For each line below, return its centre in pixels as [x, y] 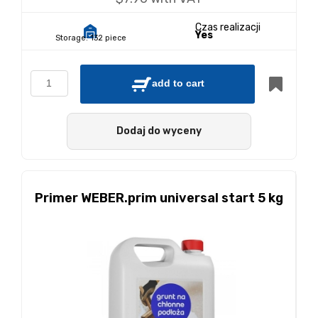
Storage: [71, 38]
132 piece [108, 38]
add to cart [178, 83]
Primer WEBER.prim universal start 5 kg [159, 198]
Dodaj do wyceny [159, 131]
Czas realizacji [227, 27]
